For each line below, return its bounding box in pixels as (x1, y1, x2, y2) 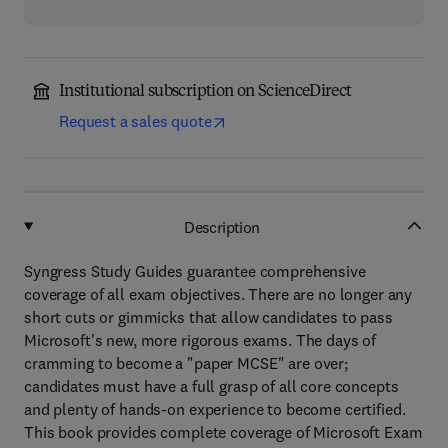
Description (184, 216, 260, 237)
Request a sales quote (59, 111, 212, 131)
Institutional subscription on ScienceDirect (59, 84, 352, 100)
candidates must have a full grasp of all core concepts (24, 376, 399, 396)
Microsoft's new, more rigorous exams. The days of (24, 330, 377, 350)
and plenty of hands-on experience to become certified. (24, 399, 406, 419)
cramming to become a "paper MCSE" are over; (24, 353, 348, 373)
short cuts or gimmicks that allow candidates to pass (24, 307, 393, 327)
